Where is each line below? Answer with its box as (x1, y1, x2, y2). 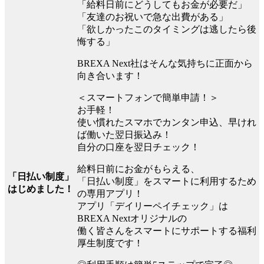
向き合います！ (77, 70, 143, 81)
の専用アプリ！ (77, 188, 143, 199)
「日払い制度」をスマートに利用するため (77, 176, 256, 186)
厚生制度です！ (77, 237, 143, 248)
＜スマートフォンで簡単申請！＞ (77, 92, 219, 103)
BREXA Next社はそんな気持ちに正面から (77, 58, 253, 68)
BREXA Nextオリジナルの (77, 213, 187, 223)
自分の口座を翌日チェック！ (77, 141, 200, 152)
